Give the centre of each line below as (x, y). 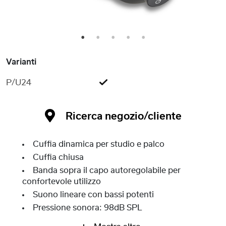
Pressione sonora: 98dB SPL (87, 208)
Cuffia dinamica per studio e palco (99, 145)
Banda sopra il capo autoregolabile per (107, 171)
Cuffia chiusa (58, 158)
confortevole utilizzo (62, 182)
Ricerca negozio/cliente (123, 117)
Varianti (21, 62)
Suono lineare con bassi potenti (93, 195)
